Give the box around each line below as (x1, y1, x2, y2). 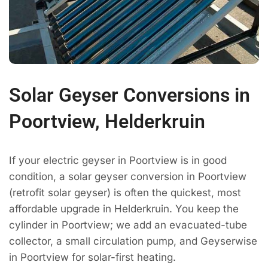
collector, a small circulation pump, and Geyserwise (9, 234, 257, 247)
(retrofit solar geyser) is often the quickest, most (9, 186, 241, 199)
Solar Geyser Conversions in (9, 83, 250, 106)
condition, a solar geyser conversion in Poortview (9, 170, 246, 182)
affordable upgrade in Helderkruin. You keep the (9, 202, 239, 215)
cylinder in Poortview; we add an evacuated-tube (9, 218, 247, 231)
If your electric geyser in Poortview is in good (9, 154, 227, 166)
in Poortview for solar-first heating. (9, 251, 176, 263)
